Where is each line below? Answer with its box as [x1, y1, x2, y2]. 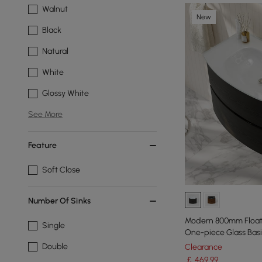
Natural [42, 46, 68, 56]
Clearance [185, 242, 222, 252]
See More [28, 109, 63, 119]
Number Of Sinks [28, 196, 91, 206]
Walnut [42, 4, 68, 14]
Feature [28, 140, 57, 150]
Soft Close [42, 165, 80, 175]
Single [42, 220, 65, 230]
